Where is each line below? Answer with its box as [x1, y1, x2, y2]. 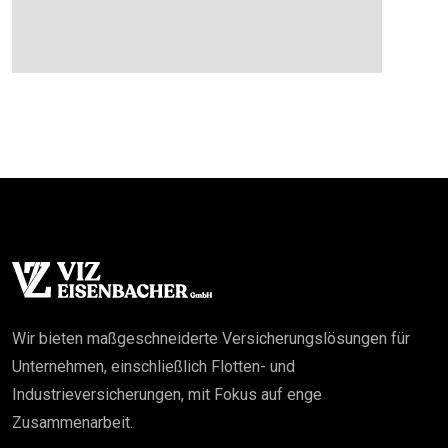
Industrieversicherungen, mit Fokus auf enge [12, 385, 322, 404]
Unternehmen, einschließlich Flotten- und [12, 357, 295, 376]
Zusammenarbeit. [12, 413, 133, 432]
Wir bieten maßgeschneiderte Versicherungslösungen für [12, 329, 410, 348]
